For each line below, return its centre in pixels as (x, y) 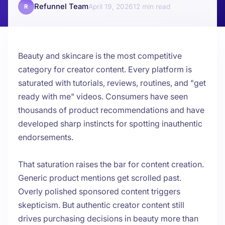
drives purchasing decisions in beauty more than (108, 219)
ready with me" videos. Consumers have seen (103, 97)
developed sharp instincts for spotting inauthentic (110, 124)
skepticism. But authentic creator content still (101, 205)
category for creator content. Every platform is (105, 70)
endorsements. (46, 137)
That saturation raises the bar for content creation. (111, 164)
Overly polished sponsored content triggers (99, 192)
